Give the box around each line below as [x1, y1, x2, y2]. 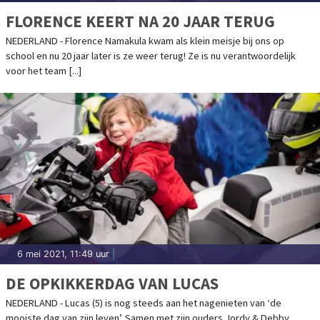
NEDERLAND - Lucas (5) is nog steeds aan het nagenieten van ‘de [6, 296, 281, 310]
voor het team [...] [6, 64, 81, 78]
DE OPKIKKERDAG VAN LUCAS [6, 273, 219, 294]
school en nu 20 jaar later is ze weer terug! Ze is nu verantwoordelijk [6, 49, 296, 63]
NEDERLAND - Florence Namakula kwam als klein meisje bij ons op [6, 34, 284, 48]
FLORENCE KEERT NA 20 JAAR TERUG [6, 11, 275, 32]
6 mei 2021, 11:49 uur [17, 249, 109, 260]
